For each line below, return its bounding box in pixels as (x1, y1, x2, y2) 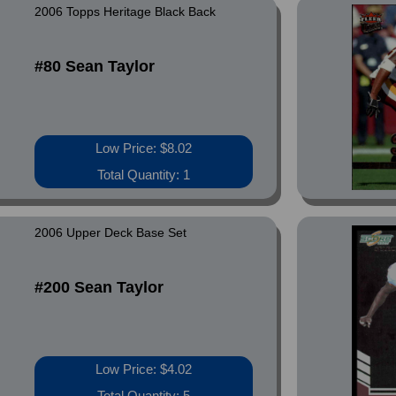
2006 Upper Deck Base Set (34, 225, 187, 240)
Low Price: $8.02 (95, 141, 193, 156)
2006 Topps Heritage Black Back (34, 4, 217, 19)
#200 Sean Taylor (34, 278, 164, 296)
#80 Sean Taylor (34, 57, 156, 75)
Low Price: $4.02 (95, 362, 193, 377)
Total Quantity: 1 (97, 167, 191, 182)
